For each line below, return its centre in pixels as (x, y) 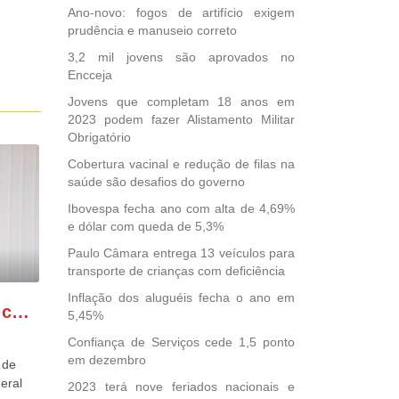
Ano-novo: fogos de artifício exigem (181, 12)
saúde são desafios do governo (156, 182)
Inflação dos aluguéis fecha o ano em (181, 297)
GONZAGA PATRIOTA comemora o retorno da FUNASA (20, 312)
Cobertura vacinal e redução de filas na (181, 164)
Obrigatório (99, 137)
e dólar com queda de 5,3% (146, 226)
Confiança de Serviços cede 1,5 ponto (181, 342)
